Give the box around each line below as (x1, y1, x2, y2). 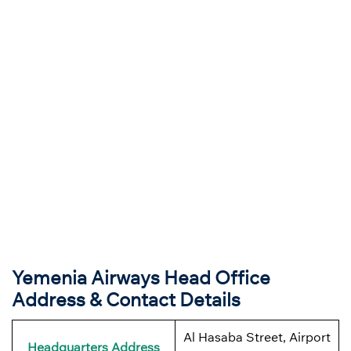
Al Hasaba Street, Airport (183, 328, 331, 345)
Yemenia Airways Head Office (12, 265, 270, 289)
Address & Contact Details (12, 287, 241, 311)
